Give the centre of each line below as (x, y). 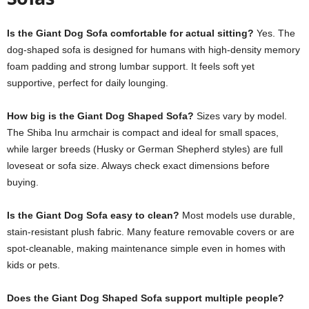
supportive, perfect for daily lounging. (88, 83)
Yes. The (275, 33)
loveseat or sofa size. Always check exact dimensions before (138, 166)
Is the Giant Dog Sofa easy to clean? (93, 215)
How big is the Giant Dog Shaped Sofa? (100, 116)
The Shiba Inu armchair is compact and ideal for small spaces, (143, 132)
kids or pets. (33, 265)
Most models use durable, (237, 215)
